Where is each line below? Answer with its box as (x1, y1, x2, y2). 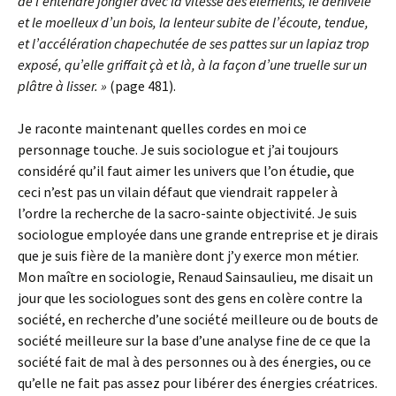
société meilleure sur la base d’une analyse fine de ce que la (18, 331, 370, 349)
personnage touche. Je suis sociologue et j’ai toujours (18, 140, 339, 158)
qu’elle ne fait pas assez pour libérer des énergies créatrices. (18, 373, 377, 392)
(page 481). (110, 76, 176, 95)
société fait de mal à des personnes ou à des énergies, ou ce (18, 352, 371, 370)
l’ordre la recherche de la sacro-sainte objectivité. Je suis (18, 203, 357, 222)
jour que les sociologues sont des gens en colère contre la (18, 288, 362, 307)
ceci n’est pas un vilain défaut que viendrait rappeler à (18, 182, 338, 201)
